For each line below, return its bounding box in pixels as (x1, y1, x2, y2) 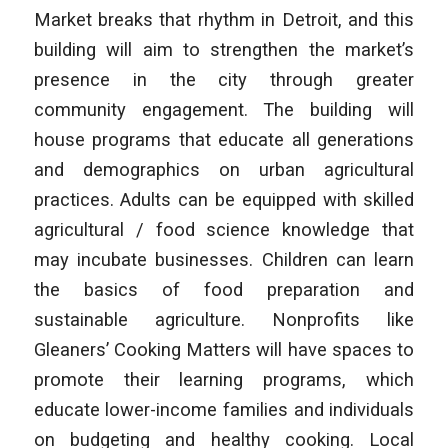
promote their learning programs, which (33, 369, 415, 391)
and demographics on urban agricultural (33, 159, 415, 181)
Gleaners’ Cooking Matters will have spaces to (33, 339, 415, 361)
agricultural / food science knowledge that (33, 219, 415, 241)
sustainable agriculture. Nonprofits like (33, 309, 415, 331)
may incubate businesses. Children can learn (33, 249, 415, 271)
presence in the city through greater (33, 69, 415, 91)
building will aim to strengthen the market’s (33, 39, 415, 61)
